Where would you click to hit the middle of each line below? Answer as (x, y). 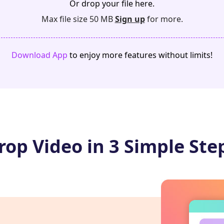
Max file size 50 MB (78, 19)
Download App (39, 55)
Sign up (130, 19)
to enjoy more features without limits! (140, 55)
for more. (164, 19)
